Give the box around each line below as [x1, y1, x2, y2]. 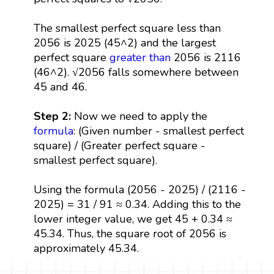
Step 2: [33, 108, 74, 124]
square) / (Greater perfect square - [33, 138, 206, 153]
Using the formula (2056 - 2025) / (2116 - [33, 182, 246, 197]
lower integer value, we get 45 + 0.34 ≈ [33, 211, 232, 226]
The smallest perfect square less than [33, 20, 221, 35]
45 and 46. [33, 79, 87, 94]
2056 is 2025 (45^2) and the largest [33, 35, 216, 50]
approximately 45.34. [33, 240, 139, 256]
